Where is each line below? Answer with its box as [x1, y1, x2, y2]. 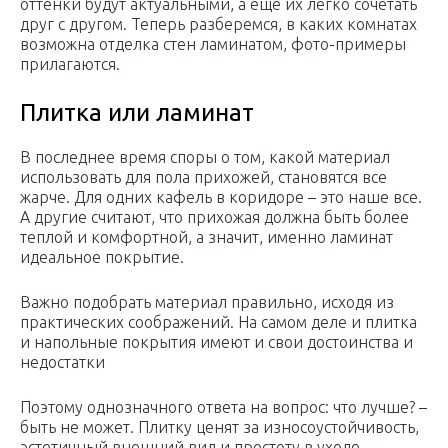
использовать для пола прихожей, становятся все [20, 168, 387, 187]
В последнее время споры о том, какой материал [20, 148, 390, 167]
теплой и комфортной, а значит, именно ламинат [20, 228, 393, 247]
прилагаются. [20, 55, 120, 74]
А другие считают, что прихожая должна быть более [20, 208, 409, 227]
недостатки [20, 353, 105, 372]
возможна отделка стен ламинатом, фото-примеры [20, 35, 406, 54]
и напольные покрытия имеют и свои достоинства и [20, 333, 413, 352]
